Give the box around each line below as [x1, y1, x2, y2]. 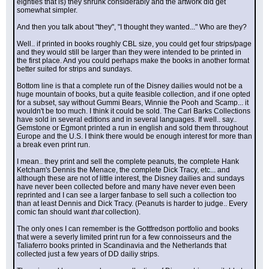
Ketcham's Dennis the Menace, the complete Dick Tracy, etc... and [17, 166, 230, 174]
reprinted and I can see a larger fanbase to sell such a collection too [17, 191, 237, 199]
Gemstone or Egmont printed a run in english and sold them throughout [17, 124, 248, 132]
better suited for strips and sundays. [17, 65, 132, 73]
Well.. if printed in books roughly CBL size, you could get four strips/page [17, 40, 252, 48]
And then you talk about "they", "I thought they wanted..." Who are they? [17, 23, 247, 31]
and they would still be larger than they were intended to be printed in [17, 48, 241, 56]
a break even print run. [17, 141, 90, 149]
